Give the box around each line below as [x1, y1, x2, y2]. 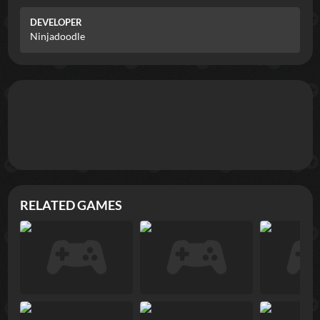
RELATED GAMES [20, 197, 122, 213]
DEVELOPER [30, 17, 82, 29]
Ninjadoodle [30, 29, 85, 42]
